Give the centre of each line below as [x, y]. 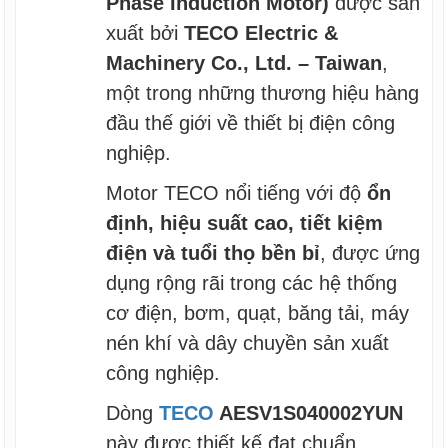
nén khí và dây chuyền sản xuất [248, 342]
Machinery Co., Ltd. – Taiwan [244, 62]
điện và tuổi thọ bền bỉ [213, 252]
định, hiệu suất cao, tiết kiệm [245, 222]
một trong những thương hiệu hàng [263, 92]
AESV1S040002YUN [309, 412]
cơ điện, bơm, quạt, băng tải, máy [258, 312]
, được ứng [370, 252]
